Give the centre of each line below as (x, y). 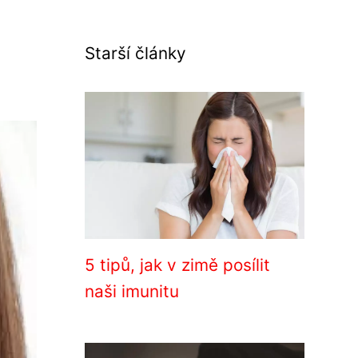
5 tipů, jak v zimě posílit (177, 265)
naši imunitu (132, 291)
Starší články (135, 53)
